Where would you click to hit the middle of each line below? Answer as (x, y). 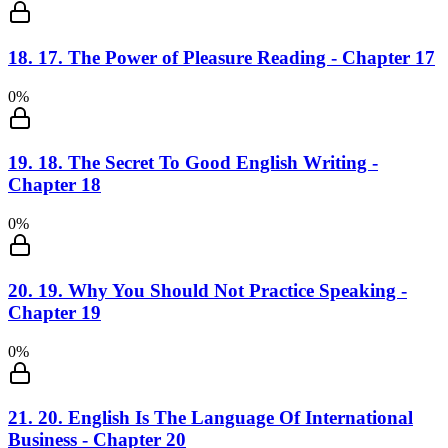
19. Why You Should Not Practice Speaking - (222, 290)
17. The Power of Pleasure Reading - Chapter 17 (236, 57)
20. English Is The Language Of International (225, 418)
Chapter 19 (54, 312)
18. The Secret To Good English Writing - (208, 163)
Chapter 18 (54, 185)
